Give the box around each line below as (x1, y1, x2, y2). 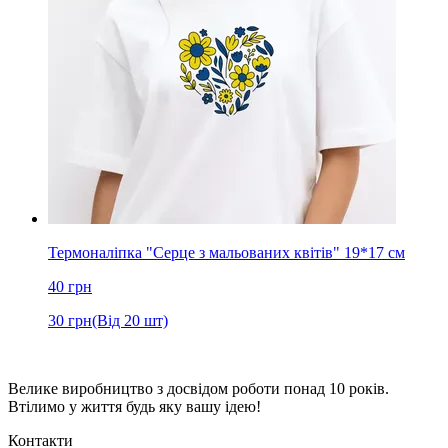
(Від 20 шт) (92, 311, 168, 329)
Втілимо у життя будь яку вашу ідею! (8, 397, 261, 415)
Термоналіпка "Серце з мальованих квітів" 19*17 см (48, 243, 405, 261)
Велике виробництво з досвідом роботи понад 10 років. (8, 379, 389, 397)
